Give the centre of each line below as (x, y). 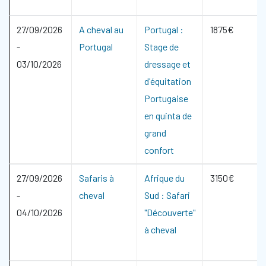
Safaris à (96, 178)
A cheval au (101, 29)
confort (159, 150)
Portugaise (166, 98)
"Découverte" (170, 212)
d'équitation (168, 81)
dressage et (167, 64)
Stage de (161, 47)
